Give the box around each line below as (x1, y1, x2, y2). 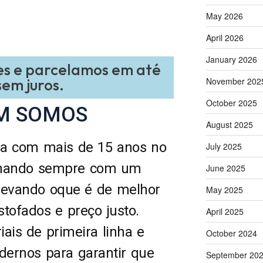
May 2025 (205, 183, 243, 195)
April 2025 (205, 205, 244, 217)
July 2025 (205, 140, 242, 152)
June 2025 (205, 161, 245, 174)
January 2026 (205, 53, 257, 65)
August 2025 (205, 118, 253, 130)
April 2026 (205, 31, 244, 43)
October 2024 (205, 227, 257, 239)
